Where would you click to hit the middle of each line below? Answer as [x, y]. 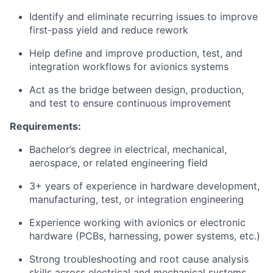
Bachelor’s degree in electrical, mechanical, [128, 149]
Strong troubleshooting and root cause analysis [139, 259]
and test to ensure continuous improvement [130, 103]
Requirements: [45, 126]
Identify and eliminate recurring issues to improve [144, 16]
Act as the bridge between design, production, [136, 90]
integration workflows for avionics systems [129, 66]
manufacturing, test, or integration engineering [136, 199]
